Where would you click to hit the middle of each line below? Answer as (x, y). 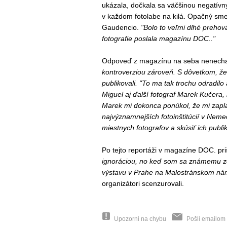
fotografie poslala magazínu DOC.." (158, 39)
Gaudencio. (121, 28)
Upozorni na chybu (140, 219)
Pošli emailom (206, 219)
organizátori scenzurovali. (143, 184)
